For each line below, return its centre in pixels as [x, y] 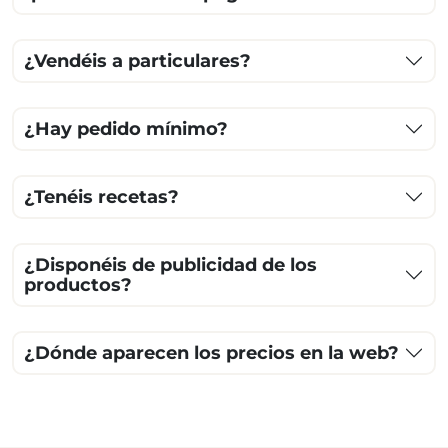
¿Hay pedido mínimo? [126, 129]
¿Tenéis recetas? [101, 197]
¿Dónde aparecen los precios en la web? [211, 353]
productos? [78, 285]
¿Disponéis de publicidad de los [170, 265]
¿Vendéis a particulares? [137, 61]
